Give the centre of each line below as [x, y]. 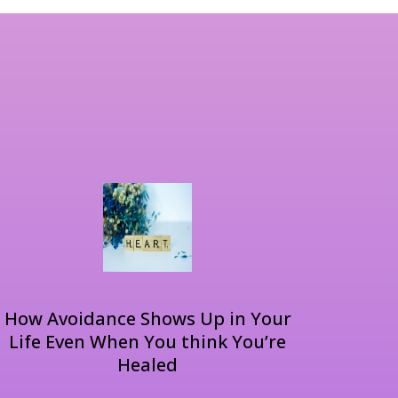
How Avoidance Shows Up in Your [147, 318]
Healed [147, 364]
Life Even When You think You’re [147, 341]
